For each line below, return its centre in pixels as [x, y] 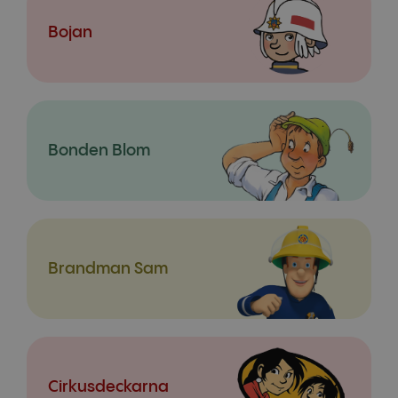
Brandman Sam [108, 269]
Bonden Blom [99, 151]
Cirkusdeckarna [108, 387]
